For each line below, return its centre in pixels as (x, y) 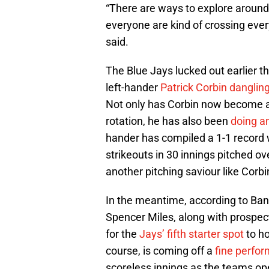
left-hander (133, 88)
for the (122, 234)
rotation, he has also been (168, 121)
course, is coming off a (160, 251)
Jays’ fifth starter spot (192, 234)
